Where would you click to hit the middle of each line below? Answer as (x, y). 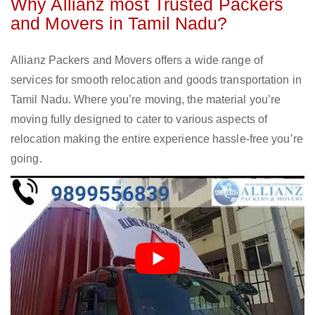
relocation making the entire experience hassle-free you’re (157, 139)
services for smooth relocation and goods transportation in (156, 80)
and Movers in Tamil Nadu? (119, 24)
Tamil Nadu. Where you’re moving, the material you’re (146, 100)
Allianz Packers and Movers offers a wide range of (137, 60)
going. (26, 159)
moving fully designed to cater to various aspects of (139, 120)
